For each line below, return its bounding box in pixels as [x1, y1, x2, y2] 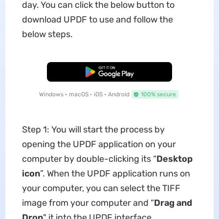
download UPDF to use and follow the [22, 14, 173, 25]
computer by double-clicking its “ [22, 153, 156, 164]
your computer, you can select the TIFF [22, 183, 180, 194]
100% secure [140, 91, 176, 98]
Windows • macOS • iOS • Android [39, 91, 130, 98]
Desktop [156, 153, 193, 164]
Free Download [88, 68, 131, 75]
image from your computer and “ [22, 197, 154, 208]
